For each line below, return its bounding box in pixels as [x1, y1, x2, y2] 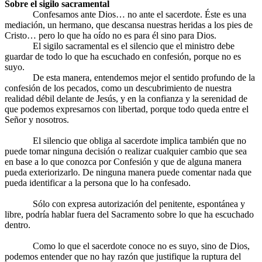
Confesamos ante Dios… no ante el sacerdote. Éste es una [5, 9, 246, 20]
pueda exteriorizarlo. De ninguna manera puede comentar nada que [5, 167, 251, 178]
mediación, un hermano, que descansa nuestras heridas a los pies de [5, 20, 253, 30]
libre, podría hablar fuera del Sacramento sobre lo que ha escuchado [5, 209, 254, 220]
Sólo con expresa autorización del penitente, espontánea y [5, 199, 245, 209]
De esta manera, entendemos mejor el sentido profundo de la [5, 73, 255, 83]
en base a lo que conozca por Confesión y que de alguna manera [5, 157, 242, 167]
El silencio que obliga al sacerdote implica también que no [5, 136, 246, 146]
